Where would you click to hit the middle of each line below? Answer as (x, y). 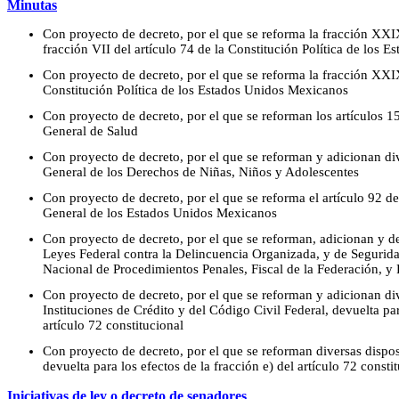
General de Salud (90, 130)
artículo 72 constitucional (113, 325)
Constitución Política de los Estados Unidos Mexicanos (195, 90)
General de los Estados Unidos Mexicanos (160, 212)
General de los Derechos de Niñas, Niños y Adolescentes (201, 171)
